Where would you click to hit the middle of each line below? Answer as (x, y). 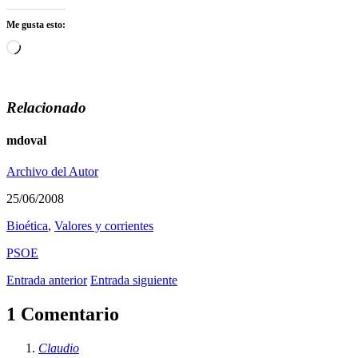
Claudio (59, 348)
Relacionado (46, 107)
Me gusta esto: (36, 24)
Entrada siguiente (134, 280)
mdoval (26, 140)
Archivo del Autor (52, 172)
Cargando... (50, 46)
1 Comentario (63, 314)
